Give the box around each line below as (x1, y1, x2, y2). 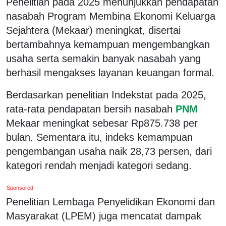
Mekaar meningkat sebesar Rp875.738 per (6, 117, 198, 129)
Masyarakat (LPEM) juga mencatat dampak (6, 210, 201, 221)
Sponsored (7, 184, 34, 191)
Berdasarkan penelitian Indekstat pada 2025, (6, 89, 206, 100)
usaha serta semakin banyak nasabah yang (6, 52, 201, 64)
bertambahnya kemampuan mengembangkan (6, 38, 210, 50)
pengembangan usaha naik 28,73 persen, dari (6, 145, 212, 157)
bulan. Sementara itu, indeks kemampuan (6, 131, 193, 143)
